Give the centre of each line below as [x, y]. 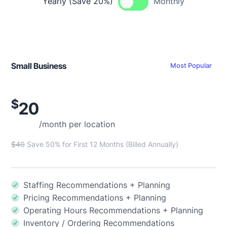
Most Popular [191, 66]
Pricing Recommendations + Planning [95, 197]
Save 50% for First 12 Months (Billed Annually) [102, 144]
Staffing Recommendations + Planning [97, 185]
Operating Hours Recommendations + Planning [113, 210]
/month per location [77, 124]
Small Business [39, 66]
